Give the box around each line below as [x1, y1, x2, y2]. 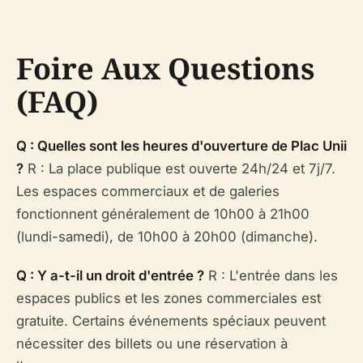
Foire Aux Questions [16, 49, 314, 89]
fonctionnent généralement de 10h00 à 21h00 [16, 206, 310, 223]
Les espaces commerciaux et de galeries [16, 183, 280, 200]
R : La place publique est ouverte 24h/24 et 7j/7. [23, 160, 335, 177]
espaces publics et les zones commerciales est [16, 290, 321, 307]
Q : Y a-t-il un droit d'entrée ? [16, 267, 204, 284]
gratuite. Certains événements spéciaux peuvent [16, 313, 326, 330]
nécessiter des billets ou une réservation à [16, 335, 288, 352]
